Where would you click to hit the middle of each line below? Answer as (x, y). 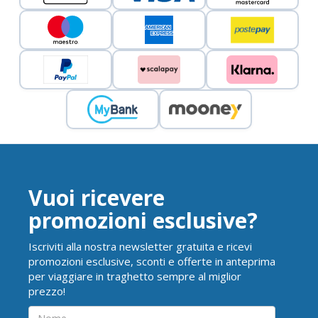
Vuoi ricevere (97, 198)
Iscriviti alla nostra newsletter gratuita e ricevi (140, 247)
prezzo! (47, 291)
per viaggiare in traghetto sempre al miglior (135, 276)
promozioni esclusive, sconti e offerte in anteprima (152, 262)
